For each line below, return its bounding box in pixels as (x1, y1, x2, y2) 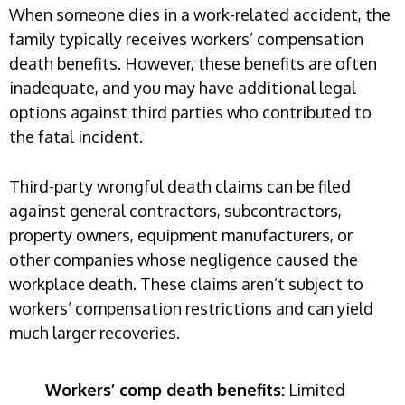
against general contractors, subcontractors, (9, 201, 342, 221)
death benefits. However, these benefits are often (9, 53, 377, 74)
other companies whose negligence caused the (9, 250, 358, 270)
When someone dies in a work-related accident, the (9, 5, 391, 25)
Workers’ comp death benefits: (45, 380, 285, 400)
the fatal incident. (9, 127, 143, 147)
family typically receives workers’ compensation (9, 29, 363, 50)
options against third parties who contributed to (9, 102, 372, 123)
